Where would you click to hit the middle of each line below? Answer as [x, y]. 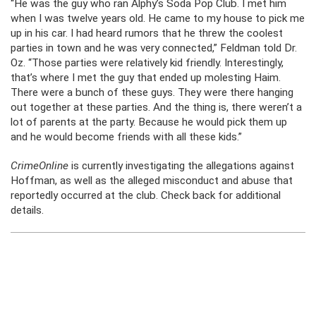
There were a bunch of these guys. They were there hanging [152, 92]
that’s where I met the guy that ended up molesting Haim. [146, 78]
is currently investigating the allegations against [181, 166]
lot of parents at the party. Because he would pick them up [149, 122]
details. [27, 210]
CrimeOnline [39, 166]
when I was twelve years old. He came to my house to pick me [158, 18]
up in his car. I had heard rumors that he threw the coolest [147, 33]
